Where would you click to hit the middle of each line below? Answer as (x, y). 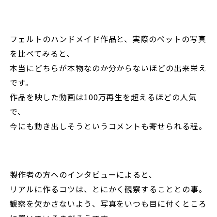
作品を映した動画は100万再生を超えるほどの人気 (103, 97)
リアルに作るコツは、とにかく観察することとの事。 (108, 189)
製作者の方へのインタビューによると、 (84, 175)
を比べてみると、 (42, 54)
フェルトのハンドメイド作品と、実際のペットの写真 (108, 39)
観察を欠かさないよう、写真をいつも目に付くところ (108, 204)
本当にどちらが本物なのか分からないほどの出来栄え (108, 68)
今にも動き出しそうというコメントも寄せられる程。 (108, 126)
